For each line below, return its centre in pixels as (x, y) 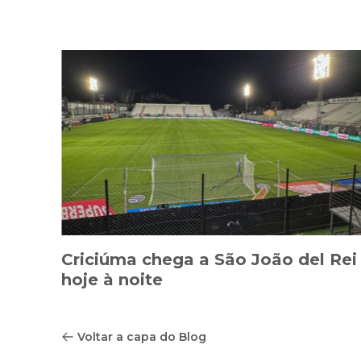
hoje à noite (112, 280)
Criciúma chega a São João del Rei (209, 260)
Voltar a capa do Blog (142, 337)
